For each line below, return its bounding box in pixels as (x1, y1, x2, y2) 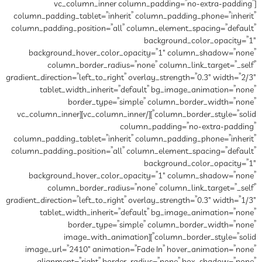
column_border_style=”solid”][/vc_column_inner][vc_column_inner (17, 109, 80, 121)
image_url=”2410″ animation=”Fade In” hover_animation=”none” (25, 244, 256, 256)
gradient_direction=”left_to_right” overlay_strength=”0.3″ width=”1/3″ (6, 195, 256, 207)
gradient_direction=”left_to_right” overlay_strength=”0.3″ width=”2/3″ (6, 72, 256, 84)
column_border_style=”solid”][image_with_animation (64, 232, 149, 244)
